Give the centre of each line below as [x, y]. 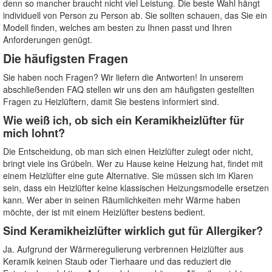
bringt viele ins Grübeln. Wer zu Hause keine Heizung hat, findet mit [133, 163]
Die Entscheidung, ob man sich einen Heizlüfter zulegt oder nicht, [128, 151]
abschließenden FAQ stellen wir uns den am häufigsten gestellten [129, 89]
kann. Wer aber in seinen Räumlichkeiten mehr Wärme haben [122, 199]
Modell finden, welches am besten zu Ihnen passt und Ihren [117, 27]
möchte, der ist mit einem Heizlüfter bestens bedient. [104, 212]
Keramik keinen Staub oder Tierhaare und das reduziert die [117, 261]
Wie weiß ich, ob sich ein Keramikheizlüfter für [124, 120]
